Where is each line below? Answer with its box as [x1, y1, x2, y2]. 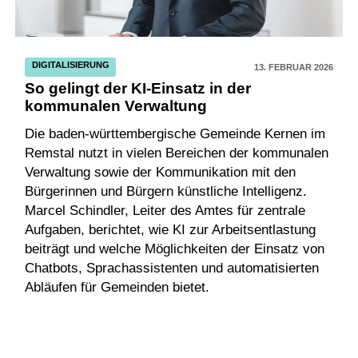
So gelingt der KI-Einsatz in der [25, 79, 252, 97]
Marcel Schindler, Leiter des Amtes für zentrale [25, 203, 306, 219]
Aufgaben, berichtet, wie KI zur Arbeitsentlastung [25, 222, 316, 238]
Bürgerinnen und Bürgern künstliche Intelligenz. [25, 184, 308, 200]
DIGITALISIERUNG [31, 59, 109, 70]
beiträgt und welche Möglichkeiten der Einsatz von [25, 241, 325, 257]
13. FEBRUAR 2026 [253, 62, 333, 72]
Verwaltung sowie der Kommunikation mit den [25, 165, 296, 181]
